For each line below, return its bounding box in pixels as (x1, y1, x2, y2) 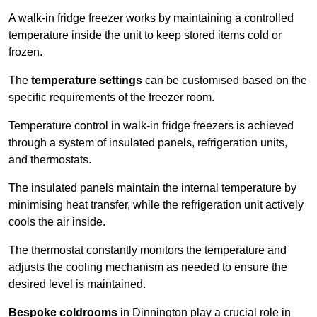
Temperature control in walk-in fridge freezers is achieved (8, 120, 294, 132)
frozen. (8, 46, 45, 59)
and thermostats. (8, 154, 94, 166)
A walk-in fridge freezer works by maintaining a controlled (8, 12, 294, 25)
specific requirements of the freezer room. (8, 91, 214, 104)
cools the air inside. (8, 216, 108, 229)
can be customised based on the (142, 74, 307, 87)
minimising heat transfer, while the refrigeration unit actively (8, 199, 304, 212)
